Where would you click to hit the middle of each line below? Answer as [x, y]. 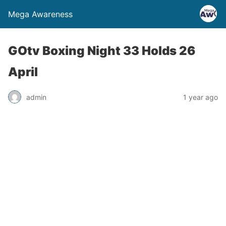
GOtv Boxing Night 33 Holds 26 [102, 51]
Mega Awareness [40, 14]
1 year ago [201, 97]
